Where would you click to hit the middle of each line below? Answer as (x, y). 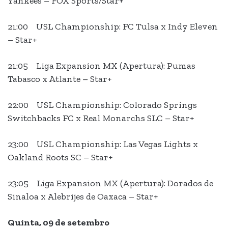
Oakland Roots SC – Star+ (60, 158)
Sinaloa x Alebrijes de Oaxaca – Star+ (83, 197)
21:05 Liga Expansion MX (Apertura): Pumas (102, 66)
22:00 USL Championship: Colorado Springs (102, 105)
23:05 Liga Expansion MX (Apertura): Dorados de (110, 183)
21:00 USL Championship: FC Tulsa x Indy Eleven (113, 27)
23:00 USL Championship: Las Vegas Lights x (103, 144)
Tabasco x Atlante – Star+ (60, 79)
